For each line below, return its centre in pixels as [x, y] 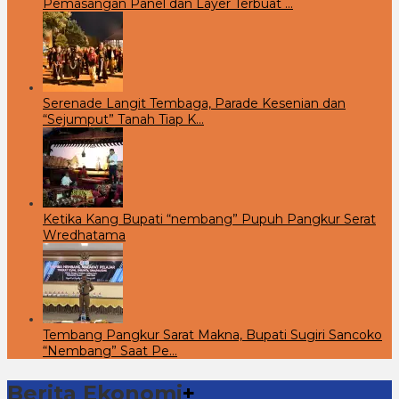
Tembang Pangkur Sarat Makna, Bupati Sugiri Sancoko [212, 334]
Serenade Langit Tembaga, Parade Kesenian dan [194, 103]
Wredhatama [84, 235]
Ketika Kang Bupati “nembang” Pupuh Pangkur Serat [209, 219]
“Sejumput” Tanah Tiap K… [123, 119]
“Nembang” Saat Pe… [110, 350]
